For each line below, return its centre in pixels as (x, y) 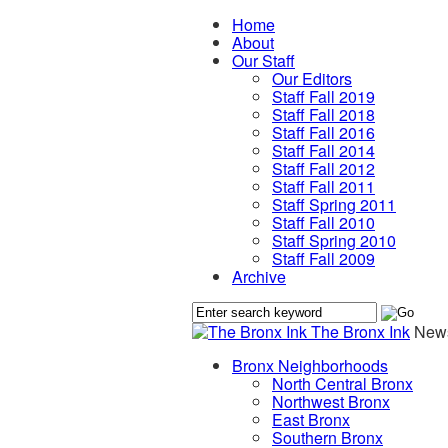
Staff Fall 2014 (323, 150)
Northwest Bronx (331, 401)
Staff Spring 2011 (334, 204)
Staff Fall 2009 (323, 258)
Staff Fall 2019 (323, 96)
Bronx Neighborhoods (310, 365)
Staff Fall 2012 (323, 168)
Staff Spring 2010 (334, 240)
